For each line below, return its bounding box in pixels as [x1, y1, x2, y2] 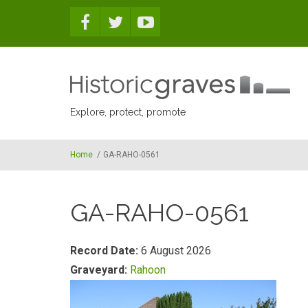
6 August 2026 [141, 244, 211, 257]
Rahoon [130, 263, 166, 276]
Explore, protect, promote [70, 107, 186, 118]
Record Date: [70, 244, 141, 257]
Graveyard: [70, 263, 130, 276]
